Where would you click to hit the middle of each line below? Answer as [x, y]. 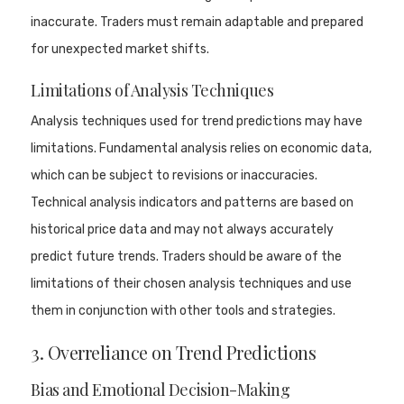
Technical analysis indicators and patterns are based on [193, 202]
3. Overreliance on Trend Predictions [174, 352]
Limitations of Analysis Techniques [152, 90]
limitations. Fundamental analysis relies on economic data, [202, 148]
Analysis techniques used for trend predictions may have [197, 121]
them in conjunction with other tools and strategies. [184, 310]
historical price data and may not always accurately [183, 229]
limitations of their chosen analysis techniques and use [192, 283]
